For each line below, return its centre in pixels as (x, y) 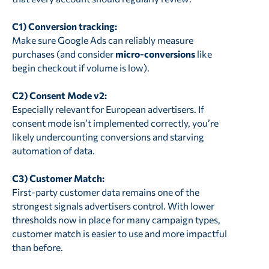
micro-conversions (155, 53)
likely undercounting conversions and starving (108, 136)
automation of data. (53, 150)
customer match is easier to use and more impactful (119, 233)
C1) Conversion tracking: (64, 26)
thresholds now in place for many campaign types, (116, 219)
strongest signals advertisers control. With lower (113, 205)
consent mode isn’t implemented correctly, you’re (115, 122)
